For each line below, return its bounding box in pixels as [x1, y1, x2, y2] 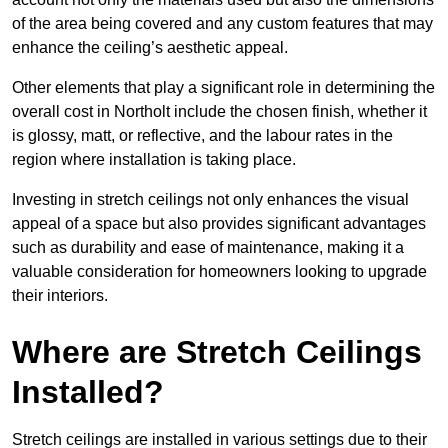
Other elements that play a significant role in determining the [12, 79, 435, 97]
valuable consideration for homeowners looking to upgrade [12, 263, 427, 281]
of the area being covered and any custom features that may [12, 15, 433, 33]
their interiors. [12, 287, 108, 305]
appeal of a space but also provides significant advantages [12, 215, 426, 233]
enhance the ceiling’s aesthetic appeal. [12, 39, 288, 57]
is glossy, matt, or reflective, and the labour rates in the [12, 127, 393, 145]
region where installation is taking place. [12, 151, 296, 169]
